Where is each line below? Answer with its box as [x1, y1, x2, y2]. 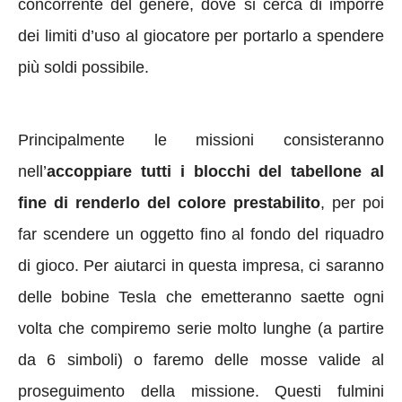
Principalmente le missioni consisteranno [18, 130, 384, 149]
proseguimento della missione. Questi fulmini [18, 381, 384, 400]
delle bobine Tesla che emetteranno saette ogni [18, 287, 384, 306]
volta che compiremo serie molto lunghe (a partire [18, 319, 384, 337]
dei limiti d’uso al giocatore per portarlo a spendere [18, 26, 384, 45]
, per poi [320, 193, 384, 212]
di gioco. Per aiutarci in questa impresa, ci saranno [18, 256, 384, 275]
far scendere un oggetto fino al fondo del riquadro [18, 224, 384, 243]
